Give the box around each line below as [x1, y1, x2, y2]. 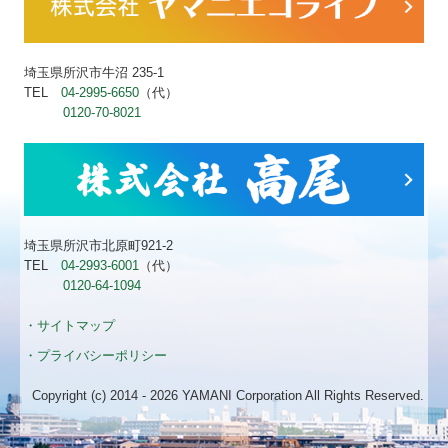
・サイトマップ [24, 318, 116, 334]
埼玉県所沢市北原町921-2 [24, 238, 174, 254]
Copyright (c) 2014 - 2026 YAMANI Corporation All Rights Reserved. [31, 388, 424, 404]
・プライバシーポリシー [24, 348, 168, 364]
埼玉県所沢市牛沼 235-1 [24, 65, 165, 81]
